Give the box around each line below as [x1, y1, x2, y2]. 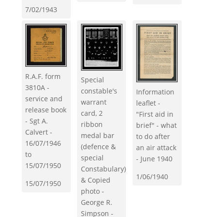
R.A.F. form [25, 71, 61, 81]
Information [136, 87, 175, 96]
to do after [136, 131, 170, 141]
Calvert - [25, 127, 53, 137]
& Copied [80, 175, 110, 185]
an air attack [136, 142, 177, 152]
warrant [80, 97, 107, 107]
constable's [80, 86, 117, 96]
